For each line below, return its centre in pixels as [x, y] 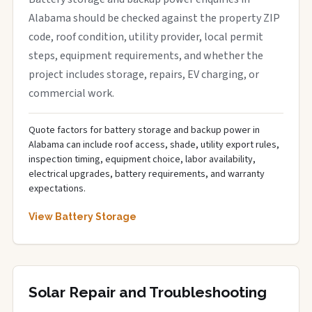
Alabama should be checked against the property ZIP [154, 18]
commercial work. [71, 93]
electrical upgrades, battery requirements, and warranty [147, 174]
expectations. [57, 189]
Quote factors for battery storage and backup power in [144, 130]
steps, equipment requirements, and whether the [146, 56]
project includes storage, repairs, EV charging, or [144, 75]
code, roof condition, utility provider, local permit [146, 37]
